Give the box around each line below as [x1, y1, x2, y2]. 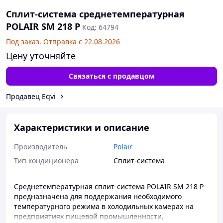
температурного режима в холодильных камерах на [14, 202, 194, 211]
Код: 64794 [82, 22, 118, 32]
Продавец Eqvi [6, 92, 56, 101]
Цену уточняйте [6, 50, 76, 62]
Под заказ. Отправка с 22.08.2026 [6, 37, 120, 46]
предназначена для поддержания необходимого [14, 192, 182, 201]
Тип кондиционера [14, 156, 79, 165]
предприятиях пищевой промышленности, [14, 212, 164, 221]
